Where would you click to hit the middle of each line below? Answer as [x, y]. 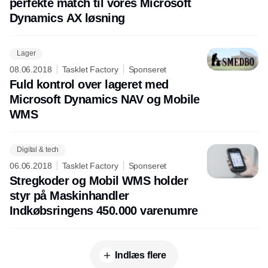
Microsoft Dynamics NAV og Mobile [105, 99]
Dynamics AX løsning [67, 18]
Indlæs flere [141, 255]
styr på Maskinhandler [69, 195]
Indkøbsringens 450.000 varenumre [104, 210]
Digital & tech [38, 150]
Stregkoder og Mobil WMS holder [99, 180]
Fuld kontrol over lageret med [89, 84]
